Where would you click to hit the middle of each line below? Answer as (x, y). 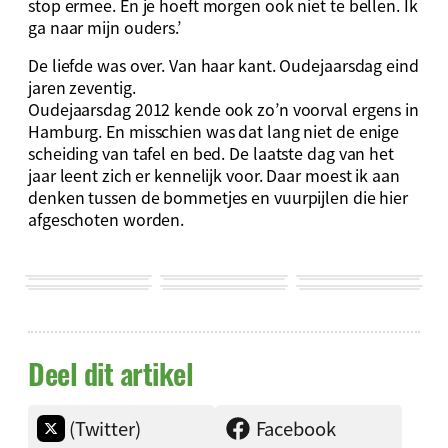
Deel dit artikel (110, 373)
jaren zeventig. (82, 86)
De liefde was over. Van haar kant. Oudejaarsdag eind (223, 64)
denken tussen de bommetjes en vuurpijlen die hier (218, 196)
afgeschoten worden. (106, 218)
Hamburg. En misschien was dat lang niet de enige (214, 130)
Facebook (295, 427)
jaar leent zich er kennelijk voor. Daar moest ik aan (214, 174)
